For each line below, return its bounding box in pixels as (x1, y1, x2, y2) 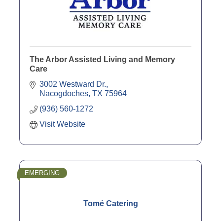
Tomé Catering (83, 199, 138, 208)
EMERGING (25, 169, 60, 177)
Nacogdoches (39, 89, 88, 98)
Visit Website (39, 120, 85, 129)
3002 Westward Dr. (39, 80, 106, 89)
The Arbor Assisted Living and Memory (30, 55, 175, 64)
